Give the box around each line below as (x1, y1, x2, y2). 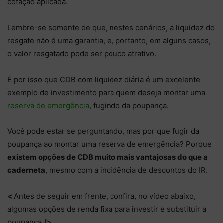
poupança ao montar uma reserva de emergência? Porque (7, 139, 212, 149)
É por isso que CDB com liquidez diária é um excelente (7, 75, 200, 85)
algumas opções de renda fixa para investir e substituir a (7, 204, 206, 214)
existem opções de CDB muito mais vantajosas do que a (7, 152, 208, 162)
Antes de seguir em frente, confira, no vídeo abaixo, (14, 191, 196, 201)
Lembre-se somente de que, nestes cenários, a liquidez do (7, 23, 215, 33)
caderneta (7, 165, 45, 175)
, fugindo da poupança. (89, 101, 169, 111)
